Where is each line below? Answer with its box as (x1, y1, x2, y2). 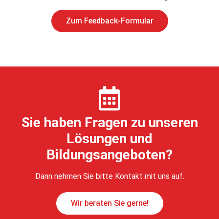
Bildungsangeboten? (46, 146, 173, 163)
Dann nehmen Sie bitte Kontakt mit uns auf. (35, 171, 184, 181)
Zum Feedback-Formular (66, 16, 153, 25)
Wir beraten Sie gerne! (70, 198, 149, 208)
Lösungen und (66, 130, 153, 147)
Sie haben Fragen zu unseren (21, 114, 198, 131)
